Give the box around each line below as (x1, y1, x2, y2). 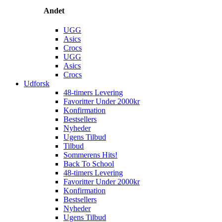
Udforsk (24, 79, 50, 88)
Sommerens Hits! (63, 151, 117, 160)
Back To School (63, 160, 114, 168)
